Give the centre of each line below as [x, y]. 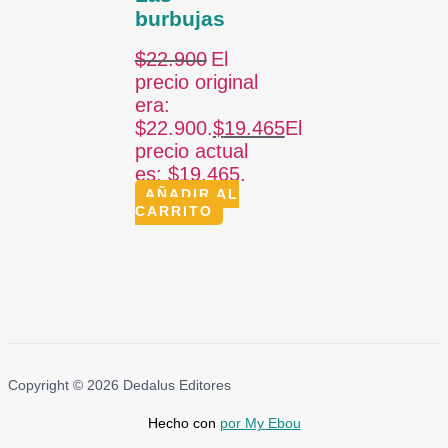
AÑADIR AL [191, 194]
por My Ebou [260, 424]
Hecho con [183, 424]
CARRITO [173, 211]
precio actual [191, 150]
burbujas [179, 18]
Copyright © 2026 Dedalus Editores [119, 385]
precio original [196, 81]
